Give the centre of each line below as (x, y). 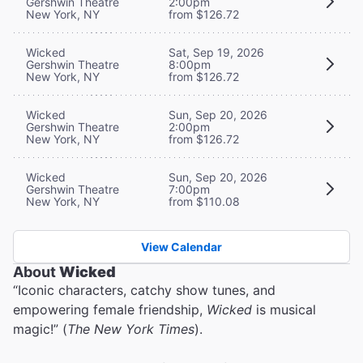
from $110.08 (204, 201)
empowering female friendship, (110, 309)
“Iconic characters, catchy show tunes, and (144, 290)
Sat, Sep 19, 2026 (216, 52)
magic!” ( (40, 329)
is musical (286, 309)
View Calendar (181, 246)
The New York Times (131, 329)
